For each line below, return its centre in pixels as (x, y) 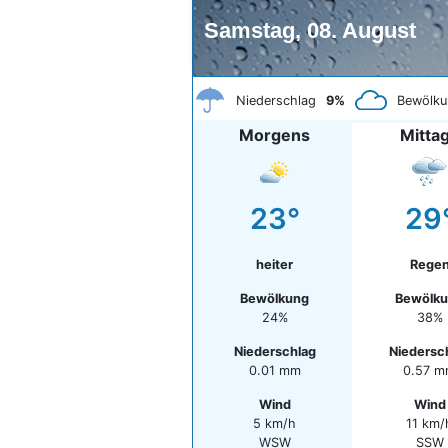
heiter (275, 264)
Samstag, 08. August (310, 30)
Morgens (275, 135)
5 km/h (275, 423)
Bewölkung (275, 298)
